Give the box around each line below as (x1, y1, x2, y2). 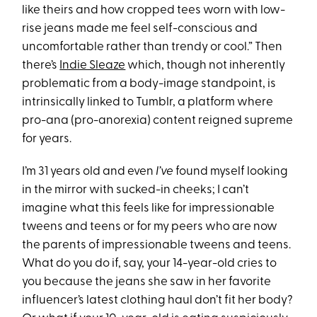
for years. (22, 133, 72, 146)
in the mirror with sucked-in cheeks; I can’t (22, 184, 250, 197)
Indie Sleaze (59, 59, 126, 72)
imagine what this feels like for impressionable (22, 202, 275, 215)
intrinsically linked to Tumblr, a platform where (22, 96, 274, 109)
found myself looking (173, 166, 289, 178)
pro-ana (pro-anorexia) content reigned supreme (22, 115, 294, 127)
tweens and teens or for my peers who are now (22, 221, 278, 234)
